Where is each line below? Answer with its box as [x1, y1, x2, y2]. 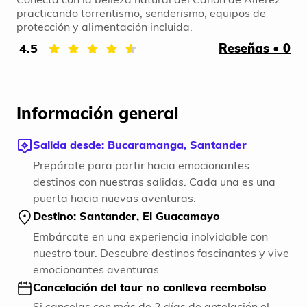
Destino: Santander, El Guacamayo [33, 209, 220, 223]
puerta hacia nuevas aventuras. [33, 191, 196, 206]
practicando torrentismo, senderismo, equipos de [16, 6, 266, 21]
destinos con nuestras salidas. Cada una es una [33, 175, 275, 189]
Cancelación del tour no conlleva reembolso [33, 280, 267, 295]
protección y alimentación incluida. [16, 20, 193, 34]
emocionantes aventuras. [33, 262, 162, 277]
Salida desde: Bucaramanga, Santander [33, 138, 247, 152]
